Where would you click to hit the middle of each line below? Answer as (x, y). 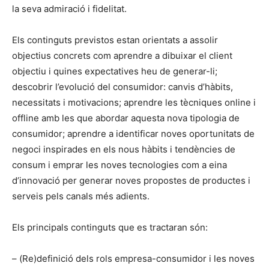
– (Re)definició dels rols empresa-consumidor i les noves (133, 259)
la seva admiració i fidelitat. (69, 9)
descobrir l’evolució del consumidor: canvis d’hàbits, (122, 87)
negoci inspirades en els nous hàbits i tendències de (124, 150)
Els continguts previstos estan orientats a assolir (115, 40)
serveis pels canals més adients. (81, 196)
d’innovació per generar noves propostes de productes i (131, 181)
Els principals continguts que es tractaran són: (110, 228)
